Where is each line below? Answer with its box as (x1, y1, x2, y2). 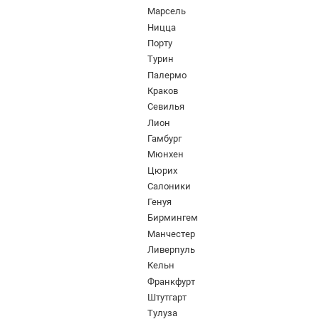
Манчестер (147, 228, 196, 239)
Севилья (147, 101, 185, 113)
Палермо (147, 69, 187, 80)
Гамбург (147, 132, 182, 144)
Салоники (147, 180, 192, 192)
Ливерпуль (147, 244, 196, 256)
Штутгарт (147, 292, 187, 303)
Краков (147, 85, 179, 96)
